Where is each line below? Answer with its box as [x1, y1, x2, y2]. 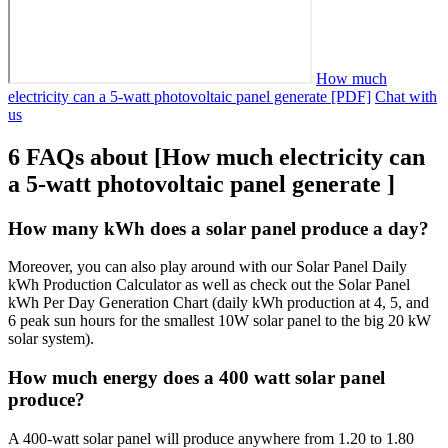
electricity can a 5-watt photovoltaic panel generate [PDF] [8, 87, 371, 105]
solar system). [8, 330, 94, 348]
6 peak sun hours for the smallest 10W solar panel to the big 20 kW [8, 312, 431, 330]
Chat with [375, 87, 437, 105]
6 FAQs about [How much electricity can [8, 143, 425, 170]
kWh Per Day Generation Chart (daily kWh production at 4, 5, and [8, 294, 429, 312]
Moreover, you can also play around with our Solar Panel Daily [8, 258, 407, 276]
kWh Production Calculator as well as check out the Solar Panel [8, 276, 410, 294]
